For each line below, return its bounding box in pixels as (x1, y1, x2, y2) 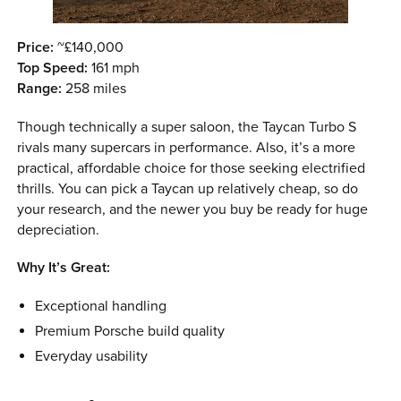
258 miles (62, 80, 127, 98)
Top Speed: (17, 59, 89, 78)
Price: (17, 38, 55, 57)
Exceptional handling (34, 296, 166, 315)
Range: (17, 80, 63, 98)
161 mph (88, 59, 141, 78)
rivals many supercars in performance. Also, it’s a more (17, 138, 356, 157)
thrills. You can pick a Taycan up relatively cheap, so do (17, 179, 359, 198)
